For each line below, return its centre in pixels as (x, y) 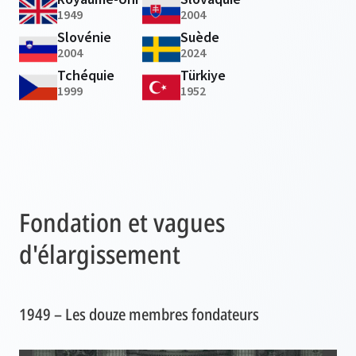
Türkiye (203, 75)
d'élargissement (100, 254)
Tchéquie (86, 75)
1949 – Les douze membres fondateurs (139, 315)
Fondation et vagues (122, 222)
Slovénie (84, 37)
